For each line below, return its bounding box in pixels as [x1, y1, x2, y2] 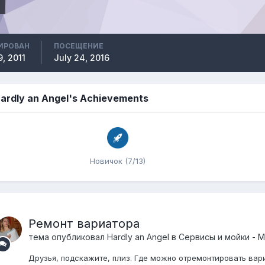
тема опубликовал [28, 232, 107, 242]
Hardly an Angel [106, 232, 169, 242]
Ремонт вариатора [28, 216, 140, 231]
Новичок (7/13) [90, 156, 146, 166]
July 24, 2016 [53, 53, 109, 63]
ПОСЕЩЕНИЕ [53, 41, 104, 50]
